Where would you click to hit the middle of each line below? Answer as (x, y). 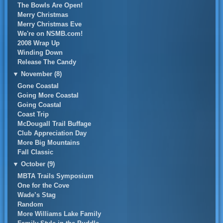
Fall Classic (35, 152)
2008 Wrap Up (38, 43)
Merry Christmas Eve (49, 24)
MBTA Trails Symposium (55, 176)
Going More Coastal (48, 95)
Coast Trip (33, 114)
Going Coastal (39, 105)
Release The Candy (47, 62)
